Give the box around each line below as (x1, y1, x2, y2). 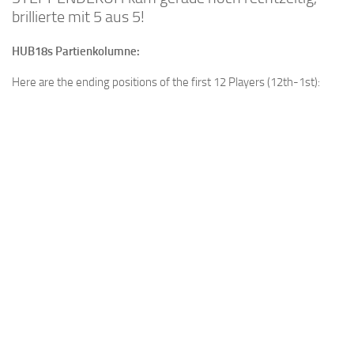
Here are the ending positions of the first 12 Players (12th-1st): (12, 75, 320, 90)
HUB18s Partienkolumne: (12, 44, 140, 59)
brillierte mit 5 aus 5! (12, 7, 145, 27)
